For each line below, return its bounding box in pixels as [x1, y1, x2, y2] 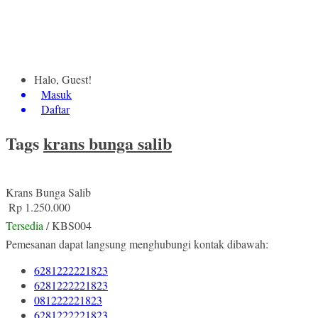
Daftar [41, 102, 70, 116]
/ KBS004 [43, 217, 92, 233]
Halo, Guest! [34, 72, 92, 87]
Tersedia [6, 217, 43, 233]
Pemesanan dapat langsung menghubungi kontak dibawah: [6, 236, 268, 251]
